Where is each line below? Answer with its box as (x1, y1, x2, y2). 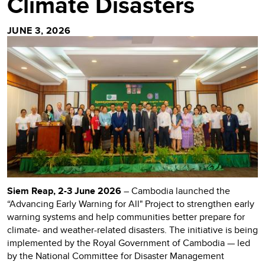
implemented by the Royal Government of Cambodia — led (7, 235, 250, 250)
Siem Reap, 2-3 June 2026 (7, 183, 124, 198)
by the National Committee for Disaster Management (7, 248, 224, 263)
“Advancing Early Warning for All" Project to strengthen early (7, 196, 254, 211)
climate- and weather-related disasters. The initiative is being (7, 222, 258, 237)
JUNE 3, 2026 (7, 24, 71, 37)
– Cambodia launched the (124, 183, 230, 198)
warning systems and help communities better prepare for (7, 209, 245, 224)
